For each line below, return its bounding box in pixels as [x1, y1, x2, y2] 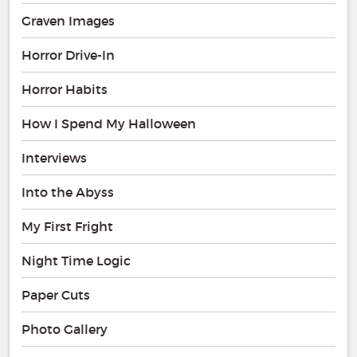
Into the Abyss [22, 183, 114, 200]
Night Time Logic [22, 252, 131, 269]
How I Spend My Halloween [22, 115, 196, 131]
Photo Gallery [22, 320, 108, 337]
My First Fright [22, 218, 113, 234]
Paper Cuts [22, 286, 90, 303]
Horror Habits [22, 80, 108, 97]
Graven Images [22, 12, 115, 29]
